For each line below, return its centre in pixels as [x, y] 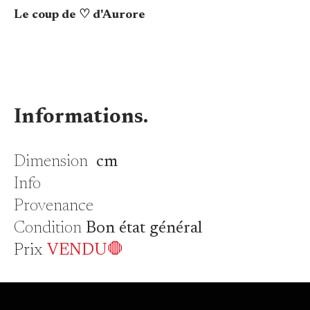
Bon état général [146, 229]
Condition [49, 229]
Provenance [53, 207]
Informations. [81, 118]
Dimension [51, 162]
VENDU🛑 [85, 251]
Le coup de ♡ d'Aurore [81, 16]
